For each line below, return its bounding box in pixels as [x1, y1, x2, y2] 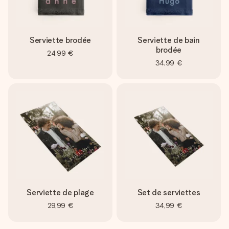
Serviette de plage [27, 188, 94, 197]
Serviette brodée [30, 35, 91, 45]
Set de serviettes [137, 188, 200, 197]
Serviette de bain [138, 35, 200, 45]
